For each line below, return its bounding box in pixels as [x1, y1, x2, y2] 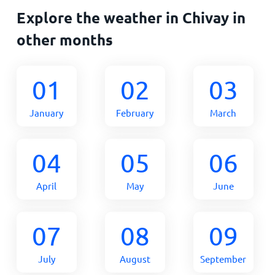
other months [16, 29, 113, 49]
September [200, 252, 247, 265]
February [116, 106, 154, 118]
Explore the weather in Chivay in [16, 7, 246, 27]
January [29, 106, 64, 118]
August [119, 252, 150, 265]
